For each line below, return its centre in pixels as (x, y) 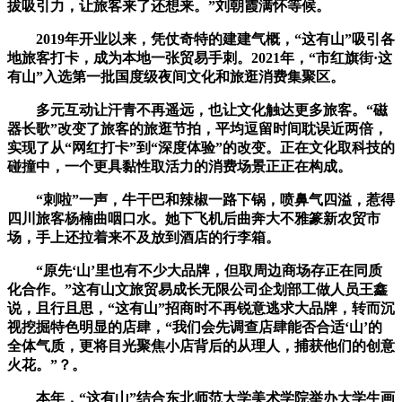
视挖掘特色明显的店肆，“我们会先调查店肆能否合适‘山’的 (195, 328)
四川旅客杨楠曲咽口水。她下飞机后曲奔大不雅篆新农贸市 (194, 219)
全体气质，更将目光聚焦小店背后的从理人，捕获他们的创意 (201, 346)
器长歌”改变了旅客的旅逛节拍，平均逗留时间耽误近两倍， (197, 129)
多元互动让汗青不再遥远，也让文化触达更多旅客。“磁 (197, 110)
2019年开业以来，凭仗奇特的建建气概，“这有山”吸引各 (201, 39)
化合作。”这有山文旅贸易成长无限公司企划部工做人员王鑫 (197, 290)
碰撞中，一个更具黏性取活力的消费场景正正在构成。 (179, 167)
